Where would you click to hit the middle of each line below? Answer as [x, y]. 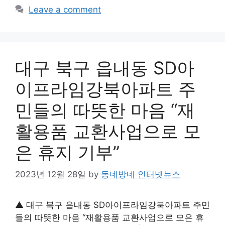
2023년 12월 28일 [50, 174]
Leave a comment [65, 9]
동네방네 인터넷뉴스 [141, 174]
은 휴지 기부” [67, 152]
